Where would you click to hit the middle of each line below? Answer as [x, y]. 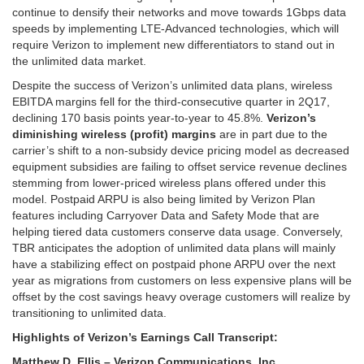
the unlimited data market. [79, 61]
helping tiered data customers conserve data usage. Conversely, [178, 232]
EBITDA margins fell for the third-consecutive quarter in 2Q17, [171, 102]
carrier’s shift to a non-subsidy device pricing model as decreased [181, 151]
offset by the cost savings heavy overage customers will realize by [181, 297]
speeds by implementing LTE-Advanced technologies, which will [175, 29]
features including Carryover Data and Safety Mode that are [166, 216]
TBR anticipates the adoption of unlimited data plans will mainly [174, 248]
